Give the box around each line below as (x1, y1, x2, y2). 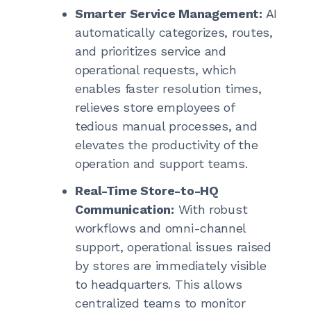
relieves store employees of (75, 100, 235, 115)
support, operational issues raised (75, 239, 271, 254)
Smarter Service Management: (75, 6, 262, 21)
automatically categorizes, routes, (75, 25, 273, 40)
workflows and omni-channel (75, 221, 246, 235)
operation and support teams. (75, 156, 248, 171)
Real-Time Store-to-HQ (75, 183, 219, 198)
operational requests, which (75, 62, 237, 77)
